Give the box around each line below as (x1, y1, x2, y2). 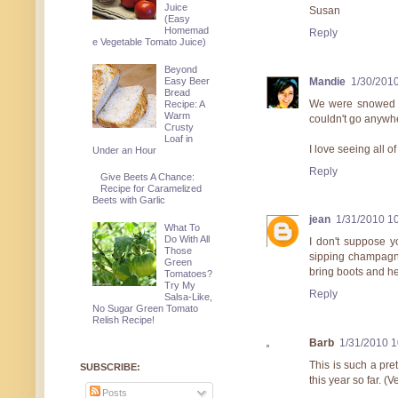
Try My (164, 279, 196, 291)
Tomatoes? (164, 267, 213, 279)
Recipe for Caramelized (100, 183, 203, 195)
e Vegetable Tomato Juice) (92, 36, 206, 48)
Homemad (164, 25, 210, 36)
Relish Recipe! (92, 314, 155, 325)
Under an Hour (92, 144, 156, 155)
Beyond (164, 63, 198, 75)
